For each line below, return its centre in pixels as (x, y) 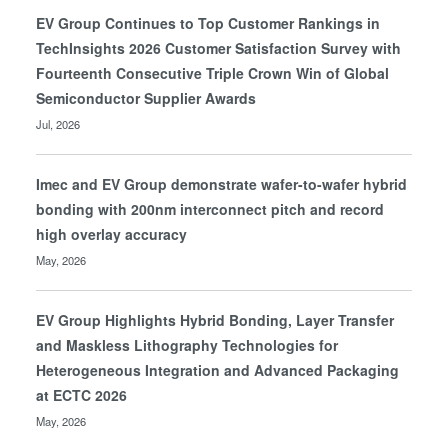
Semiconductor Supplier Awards (146, 98)
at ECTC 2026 (82, 395)
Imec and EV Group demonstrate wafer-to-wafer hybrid (222, 184)
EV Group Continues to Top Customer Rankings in (208, 23)
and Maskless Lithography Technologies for (187, 345)
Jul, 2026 (58, 124)
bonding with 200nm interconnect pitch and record (210, 209)
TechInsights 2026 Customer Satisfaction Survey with (219, 48)
